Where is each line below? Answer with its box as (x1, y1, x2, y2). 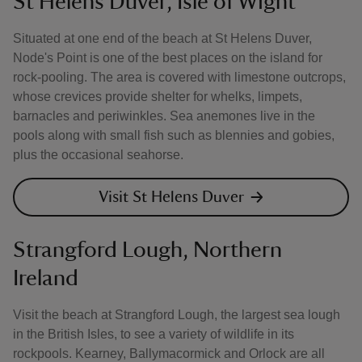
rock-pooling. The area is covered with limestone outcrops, (13, 70, 346, 84)
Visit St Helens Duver (99, 189, 244, 205)
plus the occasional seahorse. (13, 148, 183, 162)
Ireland (13, 267, 78, 289)
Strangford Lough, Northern (13, 238, 282, 261)
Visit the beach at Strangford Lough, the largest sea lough (13, 308, 340, 322)
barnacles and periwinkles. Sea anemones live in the (13, 109, 315, 123)
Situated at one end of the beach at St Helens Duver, (13, 32, 312, 45)
